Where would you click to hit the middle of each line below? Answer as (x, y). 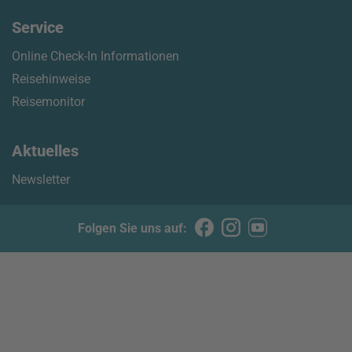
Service (38, 27)
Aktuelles (45, 151)
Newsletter (41, 180)
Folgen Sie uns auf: (132, 228)
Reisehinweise (51, 79)
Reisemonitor (48, 102)
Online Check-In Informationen (95, 56)
